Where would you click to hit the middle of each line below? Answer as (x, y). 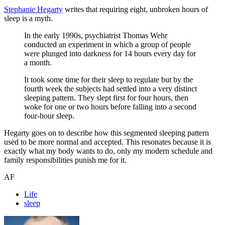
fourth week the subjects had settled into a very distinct (110, 88)
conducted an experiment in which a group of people (107, 44)
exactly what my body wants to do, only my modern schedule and (108, 151)
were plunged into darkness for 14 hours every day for (110, 53)
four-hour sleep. (49, 116)
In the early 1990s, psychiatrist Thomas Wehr (96, 35)
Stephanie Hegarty (33, 9)
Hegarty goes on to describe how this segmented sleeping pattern (106, 133)
